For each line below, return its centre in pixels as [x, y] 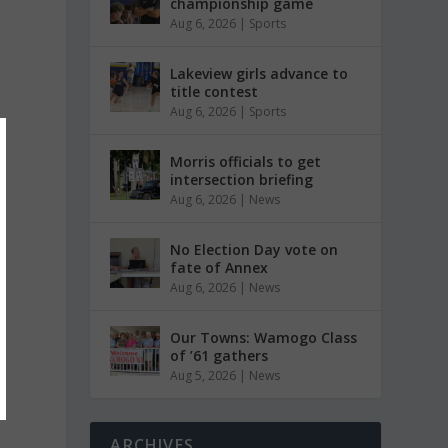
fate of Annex [219, 267]
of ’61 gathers [219, 355]
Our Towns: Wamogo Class [264, 337]
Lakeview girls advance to [259, 73]
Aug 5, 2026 [203, 375]
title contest [214, 91]
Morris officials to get [246, 161]
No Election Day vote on [254, 249]
